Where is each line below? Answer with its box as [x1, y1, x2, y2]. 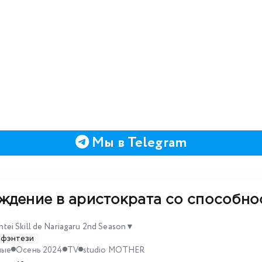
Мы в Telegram [89, 132, 187, 153]
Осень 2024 [16, 244, 63, 256]
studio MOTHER [82, 244, 145, 256]
